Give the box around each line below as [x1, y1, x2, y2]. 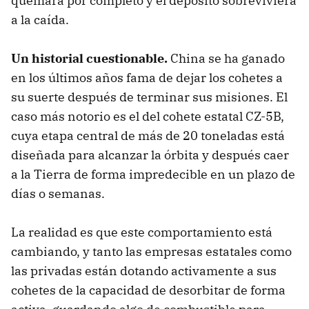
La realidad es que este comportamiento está [11, 223, 272, 240]
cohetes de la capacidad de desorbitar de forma [11, 281, 286, 298]
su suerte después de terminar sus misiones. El [11, 88, 288, 105]
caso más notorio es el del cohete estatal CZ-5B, [11, 108, 284, 124]
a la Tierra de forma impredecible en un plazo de [11, 166, 295, 182]
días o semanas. [11, 185, 105, 201]
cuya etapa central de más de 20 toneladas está [11, 127, 285, 143]
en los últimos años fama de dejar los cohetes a [11, 69, 283, 86]
